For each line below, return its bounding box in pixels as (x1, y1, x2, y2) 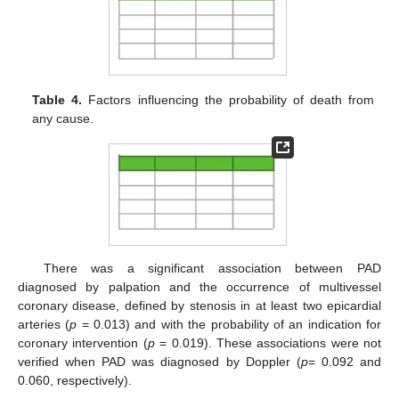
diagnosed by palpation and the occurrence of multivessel (18, 279, 381, 294)
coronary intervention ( (18, 335, 148, 350)
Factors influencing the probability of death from (82, 92, 374, 107)
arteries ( (18, 316, 70, 331)
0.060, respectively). (18, 372, 132, 387)
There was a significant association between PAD (43, 260, 381, 275)
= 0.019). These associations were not (154, 335, 381, 350)
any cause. (32, 110, 94, 126)
